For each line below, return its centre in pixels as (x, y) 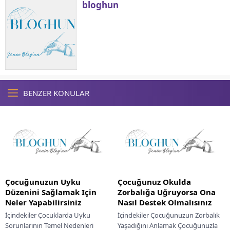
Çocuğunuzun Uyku (43, 181)
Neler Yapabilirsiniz (43, 202)
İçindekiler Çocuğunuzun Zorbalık (169, 215)
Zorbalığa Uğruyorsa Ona (167, 192)
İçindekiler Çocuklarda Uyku (48, 215)
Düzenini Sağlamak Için (51, 192)
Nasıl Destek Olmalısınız (165, 202)
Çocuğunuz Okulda (154, 181)
